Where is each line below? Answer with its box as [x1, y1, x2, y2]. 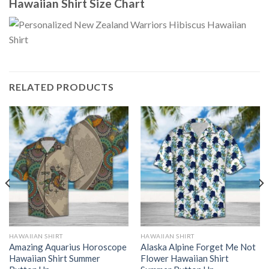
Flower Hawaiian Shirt [140, 253, 229, 264]
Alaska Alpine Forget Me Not [140, 241, 256, 253]
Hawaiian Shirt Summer [8, 253, 100, 264]
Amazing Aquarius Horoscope [8, 241, 127, 253]
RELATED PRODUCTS [9, 81, 114, 93]
